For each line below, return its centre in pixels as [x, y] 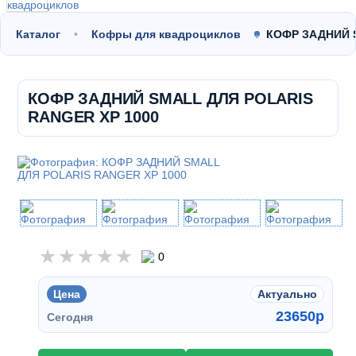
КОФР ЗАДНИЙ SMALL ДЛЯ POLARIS [170, 99]
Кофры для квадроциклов [166, 34]
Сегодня [70, 317]
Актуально [288, 294]
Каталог [38, 34]
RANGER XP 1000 [93, 117]
